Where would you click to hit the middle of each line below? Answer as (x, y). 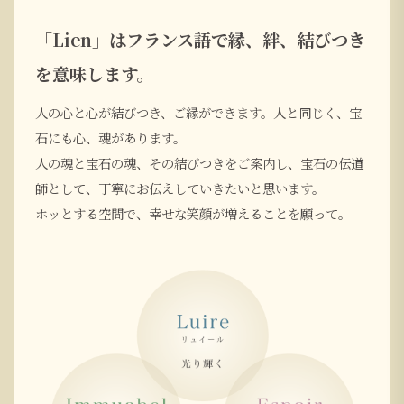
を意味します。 (94, 73)
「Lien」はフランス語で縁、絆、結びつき (200, 39)
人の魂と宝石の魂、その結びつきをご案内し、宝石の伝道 (199, 162)
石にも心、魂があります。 (110, 137)
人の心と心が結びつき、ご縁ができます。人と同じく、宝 (198, 112)
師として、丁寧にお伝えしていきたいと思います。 (180, 188)
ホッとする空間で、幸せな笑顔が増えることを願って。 (193, 213)
